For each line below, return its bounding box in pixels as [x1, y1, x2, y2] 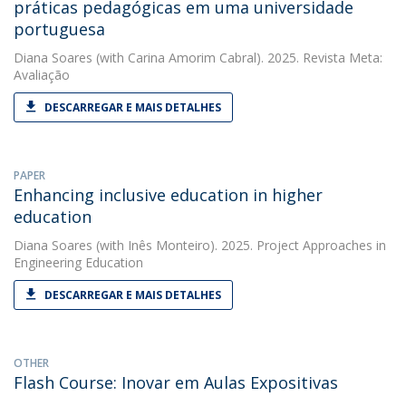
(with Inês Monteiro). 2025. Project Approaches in [92, 237, 386, 254]
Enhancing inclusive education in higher [14, 184, 323, 206]
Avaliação [14, 66, 70, 83]
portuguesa [14, 18, 105, 40]
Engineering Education [14, 254, 143, 271]
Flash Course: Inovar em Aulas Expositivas [14, 372, 338, 393]
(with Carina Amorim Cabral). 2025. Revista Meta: [92, 49, 382, 66]
